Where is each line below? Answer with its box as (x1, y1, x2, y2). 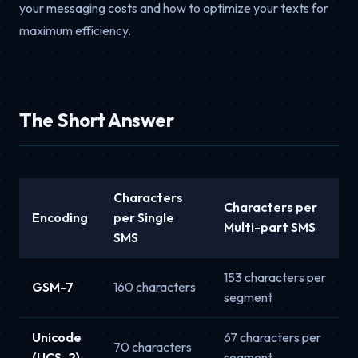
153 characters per (224, 268, 326, 285)
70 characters (113, 338, 192, 355)
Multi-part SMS (224, 218, 316, 235)
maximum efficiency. (19, 22, 131, 38)
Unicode (32, 328, 82, 345)
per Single (113, 209, 174, 225)
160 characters (113, 278, 196, 295)
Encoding (32, 209, 88, 225)
